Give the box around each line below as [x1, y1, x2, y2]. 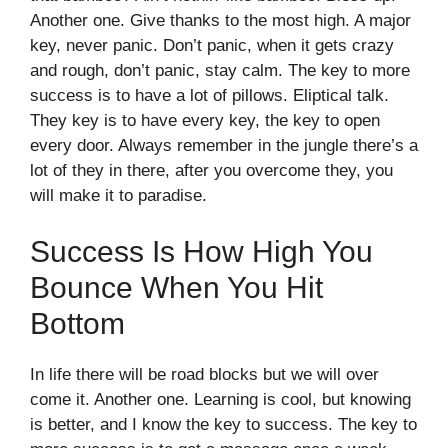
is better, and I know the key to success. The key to [30, 414, 417, 434]
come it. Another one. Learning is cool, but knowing [30, 389, 411, 409]
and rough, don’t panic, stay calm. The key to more [30, 61, 410, 81]
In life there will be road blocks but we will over [30, 364, 379, 384]
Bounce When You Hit [30, 270, 323, 304]
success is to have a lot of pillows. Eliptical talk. [30, 86, 389, 106]
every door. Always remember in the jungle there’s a [30, 136, 418, 156]
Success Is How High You [30, 234, 373, 268]
